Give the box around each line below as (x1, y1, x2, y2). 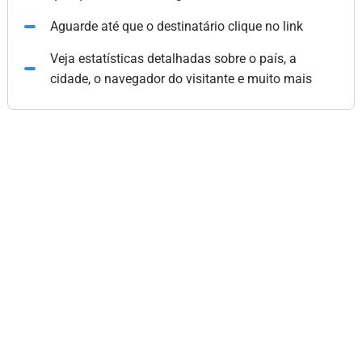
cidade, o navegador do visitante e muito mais (49, 71, 312, 86)
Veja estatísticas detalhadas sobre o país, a (49, 51, 297, 66)
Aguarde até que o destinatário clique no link (49, 19, 303, 34)
